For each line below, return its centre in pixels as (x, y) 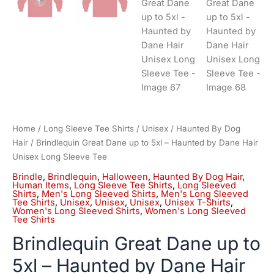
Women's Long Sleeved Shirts (76, 211)
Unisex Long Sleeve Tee (60, 157)
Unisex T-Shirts (198, 202)
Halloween (125, 176)
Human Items (41, 185)
